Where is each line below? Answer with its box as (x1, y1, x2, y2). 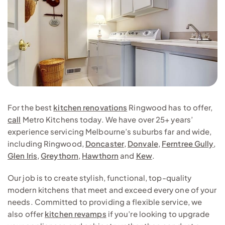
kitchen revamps (45, 208, 106, 218)
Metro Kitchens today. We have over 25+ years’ (21, 114, 193, 124)
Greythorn (41, 150, 79, 160)
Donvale (128, 138, 158, 148)
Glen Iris (8, 150, 37, 160)
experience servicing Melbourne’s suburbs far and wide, (8, 126, 212, 136)
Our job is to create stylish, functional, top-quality (8, 172, 192, 182)
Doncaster (85, 138, 124, 148)
